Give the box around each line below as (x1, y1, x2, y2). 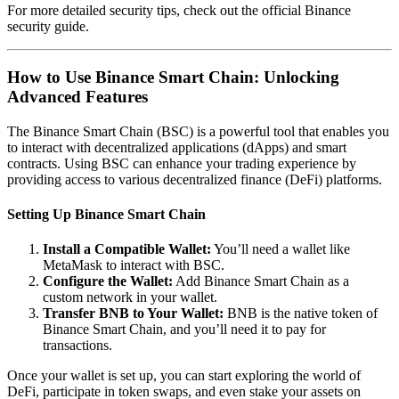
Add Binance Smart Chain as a (173, 273, 349, 289)
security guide (7, 19, 85, 35)
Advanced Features (7, 86, 148, 106)
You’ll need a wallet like (211, 241, 350, 257)
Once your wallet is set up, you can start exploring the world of (7, 368, 361, 384)
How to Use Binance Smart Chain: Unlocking (7, 67, 339, 86)
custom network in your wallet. (43, 289, 217, 305)
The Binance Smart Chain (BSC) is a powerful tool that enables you (7, 123, 389, 139)
